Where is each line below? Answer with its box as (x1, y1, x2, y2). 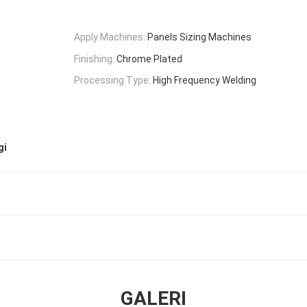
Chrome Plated (116, 53, 182, 64)
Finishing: (74, 53, 114, 64)
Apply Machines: (74, 31, 145, 42)
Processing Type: (74, 75, 151, 86)
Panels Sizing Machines (147, 31, 251, 42)
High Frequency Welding (153, 75, 256, 86)
